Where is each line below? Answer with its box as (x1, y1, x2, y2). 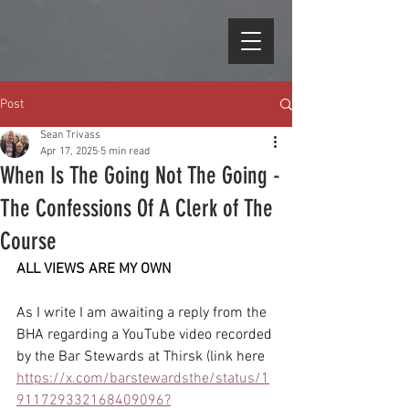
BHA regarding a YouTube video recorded (16, 326, 276, 344)
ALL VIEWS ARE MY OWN (16, 260, 171, 278)
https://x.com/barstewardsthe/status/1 (16, 370, 269, 388)
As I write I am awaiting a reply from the (16, 304, 270, 322)
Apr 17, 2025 (40, 145, 98, 158)
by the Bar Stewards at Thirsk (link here (16, 348, 268, 366)
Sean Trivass (40, 129, 100, 142)
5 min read (100, 145, 150, 158)
